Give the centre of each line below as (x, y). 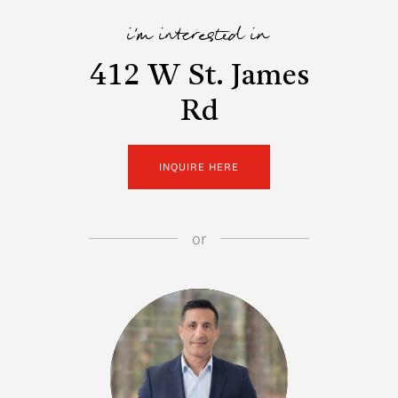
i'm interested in (199, 37)
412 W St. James (199, 77)
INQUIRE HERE (199, 166)
